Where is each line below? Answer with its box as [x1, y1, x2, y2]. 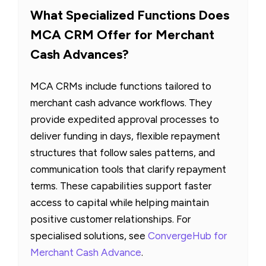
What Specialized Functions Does [30, 7, 229, 24]
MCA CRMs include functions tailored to [30, 80, 211, 93]
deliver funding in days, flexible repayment [30, 130, 220, 142]
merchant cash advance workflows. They [30, 97, 212, 109]
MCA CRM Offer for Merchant [30, 27, 214, 43]
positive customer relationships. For [30, 213, 191, 226]
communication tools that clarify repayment [30, 163, 226, 176]
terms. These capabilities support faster [30, 180, 211, 192]
